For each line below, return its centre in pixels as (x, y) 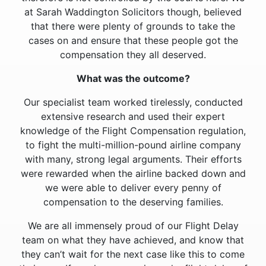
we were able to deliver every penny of (133, 188)
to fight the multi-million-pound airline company (133, 145)
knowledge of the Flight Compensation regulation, (133, 131)
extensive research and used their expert (133, 116)
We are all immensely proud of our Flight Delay (133, 226)
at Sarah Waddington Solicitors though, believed (133, 12)
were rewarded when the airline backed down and (133, 173)
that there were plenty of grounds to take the (133, 26)
